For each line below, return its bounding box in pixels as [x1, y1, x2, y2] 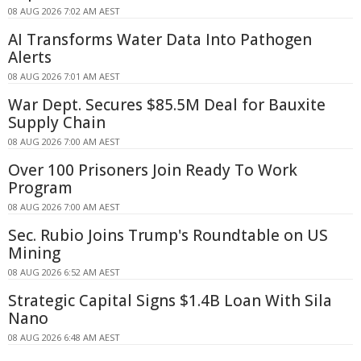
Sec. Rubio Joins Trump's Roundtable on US [8, 225, 328, 247]
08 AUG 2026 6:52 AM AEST [8, 266, 120, 279]
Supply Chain [8, 112, 106, 134]
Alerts [8, 47, 52, 68]
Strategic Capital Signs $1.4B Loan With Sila [8, 290, 332, 312]
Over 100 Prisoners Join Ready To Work [8, 160, 297, 181]
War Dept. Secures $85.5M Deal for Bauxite [8, 94, 326, 116]
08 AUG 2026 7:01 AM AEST [8, 70, 120, 83]
